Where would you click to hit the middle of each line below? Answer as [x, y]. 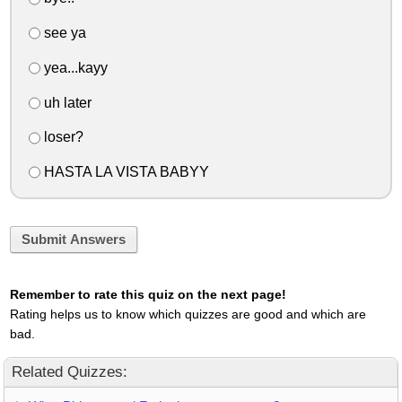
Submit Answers [73, 240]
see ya [63, 33]
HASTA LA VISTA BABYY [124, 172]
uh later [66, 102]
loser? [61, 137]
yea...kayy [74, 67]
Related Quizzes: [70, 372]
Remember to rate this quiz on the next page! [148, 295]
